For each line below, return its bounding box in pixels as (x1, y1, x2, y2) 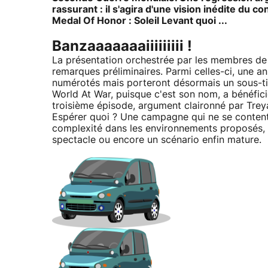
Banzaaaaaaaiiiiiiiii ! (52, 39, 192, 54)
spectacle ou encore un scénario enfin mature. (52, 135, 261, 145)
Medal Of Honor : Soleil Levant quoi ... (52, 16, 227, 26)
